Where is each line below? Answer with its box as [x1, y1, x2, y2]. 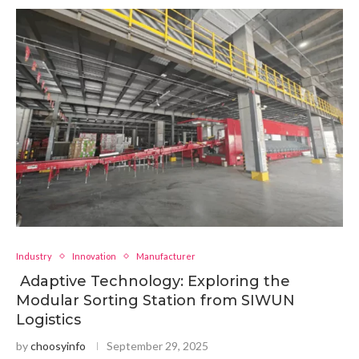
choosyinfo [30, 339, 86, 353]
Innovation [72, 251, 116, 261]
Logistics [16, 311, 81, 329]
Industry [16, 251, 52, 261]
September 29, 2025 [107, 339, 208, 353]
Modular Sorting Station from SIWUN [16, 292, 295, 309]
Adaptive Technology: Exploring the [16, 272, 290, 290]
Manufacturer [136, 251, 196, 261]
